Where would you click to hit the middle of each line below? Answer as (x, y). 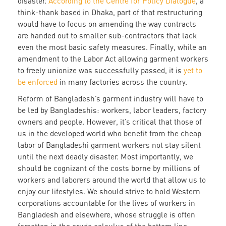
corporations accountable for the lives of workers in (106, 203)
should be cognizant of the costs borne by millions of (109, 168)
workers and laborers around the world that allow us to (112, 180)
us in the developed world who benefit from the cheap (109, 133)
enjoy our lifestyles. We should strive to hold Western (109, 191)
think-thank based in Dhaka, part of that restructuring (110, 12)
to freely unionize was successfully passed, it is (101, 70)
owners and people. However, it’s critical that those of (110, 122)
